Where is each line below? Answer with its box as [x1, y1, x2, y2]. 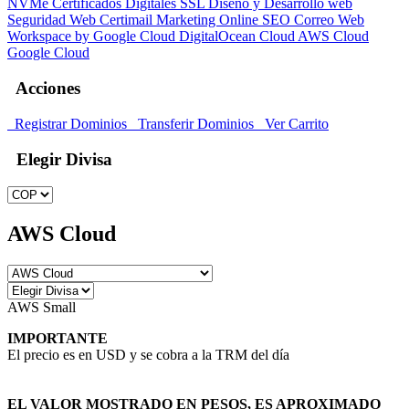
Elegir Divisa [7, 149, 112, 169]
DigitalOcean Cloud [179, 28, 298, 45]
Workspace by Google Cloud [7, 28, 179, 45]
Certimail [100, 12, 156, 28]
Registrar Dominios [7, 115, 131, 131]
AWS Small [7, 299, 76, 316]
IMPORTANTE [7, 330, 108, 347]
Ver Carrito [257, 115, 329, 131]
